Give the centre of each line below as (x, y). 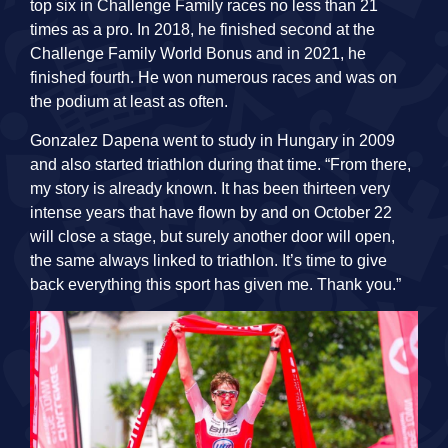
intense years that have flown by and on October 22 (211, 212)
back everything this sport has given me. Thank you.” (215, 284)
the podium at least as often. (129, 102)
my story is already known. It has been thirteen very (210, 188)
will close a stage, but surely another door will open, (212, 236)
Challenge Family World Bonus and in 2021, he (198, 54)
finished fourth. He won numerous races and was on (213, 78)
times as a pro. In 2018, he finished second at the (202, 30)
